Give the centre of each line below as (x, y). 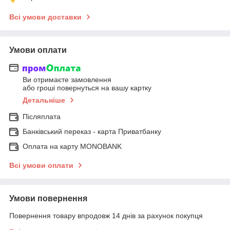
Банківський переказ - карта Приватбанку (92, 132)
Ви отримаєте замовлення (67, 80)
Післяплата (42, 117)
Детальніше (44, 100)
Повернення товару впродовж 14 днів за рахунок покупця (106, 216)
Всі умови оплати (41, 166)
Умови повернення (48, 199)
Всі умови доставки (45, 17)
